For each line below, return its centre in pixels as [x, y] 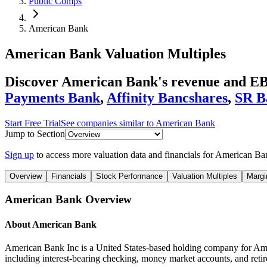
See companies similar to [108, 123]
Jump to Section [35, 133]
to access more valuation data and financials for [126, 154]
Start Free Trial [33, 123]
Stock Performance [129, 176]
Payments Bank [52, 97]
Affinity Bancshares [167, 97]
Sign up [19, 154]
